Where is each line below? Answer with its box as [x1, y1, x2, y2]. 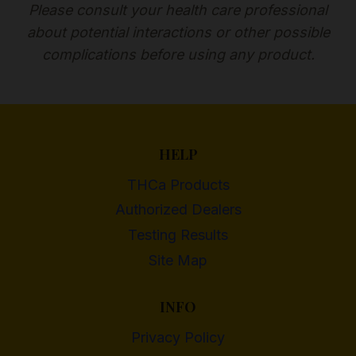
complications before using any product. [41, 46, 315, 64]
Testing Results [128, 226, 228, 244]
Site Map [149, 251, 207, 269]
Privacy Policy [131, 329, 225, 346]
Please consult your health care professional [29, 2, 327, 19]
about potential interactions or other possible [26, 24, 330, 41]
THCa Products [126, 176, 230, 193]
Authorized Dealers [114, 201, 242, 219]
